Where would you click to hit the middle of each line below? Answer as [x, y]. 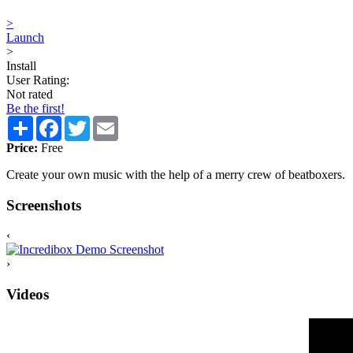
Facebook [86, 121]
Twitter [108, 121]
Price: [22, 147]
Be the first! [35, 108]
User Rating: [38, 80]
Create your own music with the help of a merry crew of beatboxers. [176, 174]
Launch [25, 37]
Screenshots [44, 205]
